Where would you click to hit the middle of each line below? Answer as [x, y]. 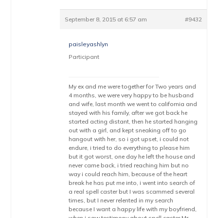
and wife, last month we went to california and [133, 104]
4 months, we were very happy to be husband [131, 95]
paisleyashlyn [89, 44]
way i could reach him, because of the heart [128, 174]
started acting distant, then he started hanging [133, 121]
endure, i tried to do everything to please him [129, 148]
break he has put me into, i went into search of [132, 183]
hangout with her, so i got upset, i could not [129, 139]
